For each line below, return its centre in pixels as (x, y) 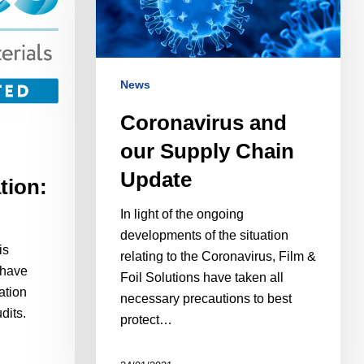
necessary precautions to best (206, 299)
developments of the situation (204, 236)
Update (156, 180)
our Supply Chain (207, 152)
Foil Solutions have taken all (201, 278)
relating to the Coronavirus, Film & (218, 257)
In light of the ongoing (182, 214)
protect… (146, 320)
